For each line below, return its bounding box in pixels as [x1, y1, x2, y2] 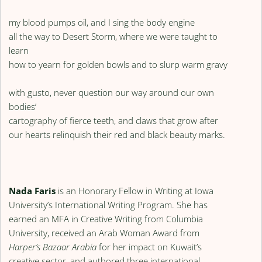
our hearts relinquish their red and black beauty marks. [9, 128, 226, 140]
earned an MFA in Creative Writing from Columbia [9, 212, 204, 225]
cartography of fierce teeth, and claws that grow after [9, 114, 219, 126]
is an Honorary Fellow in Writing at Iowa [56, 184, 214, 196]
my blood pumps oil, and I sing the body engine [9, 16, 195, 28]
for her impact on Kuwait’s [96, 240, 202, 253]
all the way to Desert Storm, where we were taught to [9, 30, 218, 42]
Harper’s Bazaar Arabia [9, 240, 97, 253]
